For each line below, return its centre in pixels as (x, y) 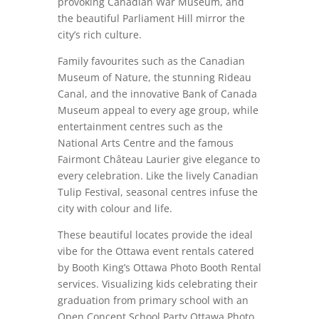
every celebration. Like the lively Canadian (158, 175)
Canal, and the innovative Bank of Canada (157, 93)
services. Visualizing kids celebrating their (157, 283)
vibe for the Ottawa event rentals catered (156, 251)
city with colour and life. (115, 208)
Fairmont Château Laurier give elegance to (158, 159)
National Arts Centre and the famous (145, 142)
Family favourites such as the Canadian (151, 61)
